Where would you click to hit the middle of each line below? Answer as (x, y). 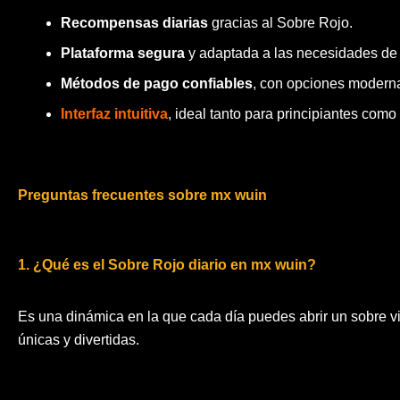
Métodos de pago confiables (157, 83)
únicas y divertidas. (79, 340)
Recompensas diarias (134, 22)
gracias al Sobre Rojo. (280, 22)
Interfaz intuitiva (114, 113)
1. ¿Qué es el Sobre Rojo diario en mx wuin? (167, 265)
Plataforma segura (123, 53)
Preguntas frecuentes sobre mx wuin (142, 195)
